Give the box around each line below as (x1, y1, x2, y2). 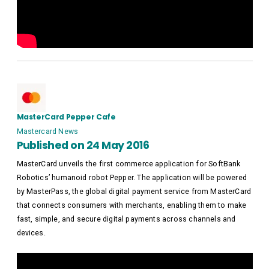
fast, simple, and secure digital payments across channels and (16, 215, 236, 224)
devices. (16, 229, 46, 238)
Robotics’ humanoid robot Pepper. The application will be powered (16, 174, 247, 183)
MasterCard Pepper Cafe (16, 111, 116, 122)
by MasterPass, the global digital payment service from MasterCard (16, 187, 252, 196)
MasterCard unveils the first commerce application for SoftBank (16, 160, 241, 169)
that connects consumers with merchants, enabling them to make (16, 201, 247, 210)
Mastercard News (16, 127, 79, 136)
